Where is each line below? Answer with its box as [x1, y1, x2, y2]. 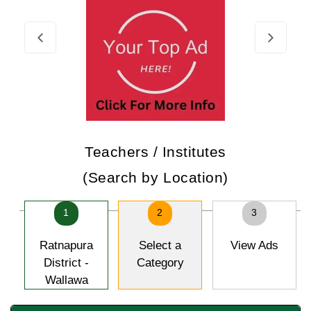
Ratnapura [40, 239, 93, 252]
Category [136, 256, 184, 269]
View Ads [230, 239, 278, 252]
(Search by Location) [83, 169, 228, 185]
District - [44, 256, 89, 269]
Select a [139, 239, 181, 252]
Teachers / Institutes [84, 144, 227, 160]
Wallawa [44, 274, 88, 287]
